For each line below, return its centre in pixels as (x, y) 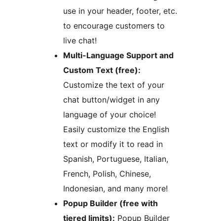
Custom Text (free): (102, 70)
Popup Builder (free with (110, 203)
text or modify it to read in (113, 144)
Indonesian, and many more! (115, 188)
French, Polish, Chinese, (107, 173)
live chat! (80, 40)
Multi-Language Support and (118, 55)
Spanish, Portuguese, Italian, (116, 159)
